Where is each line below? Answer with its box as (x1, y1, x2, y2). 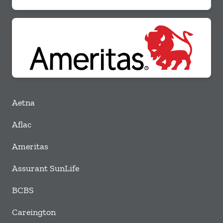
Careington (12, 207, 56, 218)
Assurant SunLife (12, 163, 79, 174)
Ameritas (12, 141, 48, 152)
